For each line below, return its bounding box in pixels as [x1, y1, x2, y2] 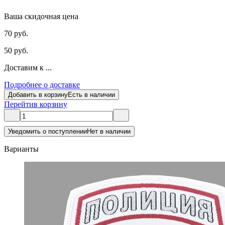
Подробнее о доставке [4, 80, 80, 89]
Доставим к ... [4, 63, 52, 72]
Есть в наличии [68, 90, 115, 98]
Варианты [4, 144, 39, 153]
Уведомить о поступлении [8, 127, 87, 135]
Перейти [4, 99, 34, 108]
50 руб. [4, 46, 28, 55]
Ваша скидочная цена [4, 12, 78, 21]
